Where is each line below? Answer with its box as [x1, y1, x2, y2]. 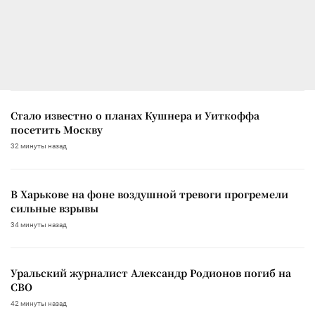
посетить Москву [11, 122, 103, 136]
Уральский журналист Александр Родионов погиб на [11, 265, 291, 280]
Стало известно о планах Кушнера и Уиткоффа [11, 108, 259, 122]
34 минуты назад [11, 220, 67, 229]
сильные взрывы [11, 200, 98, 215]
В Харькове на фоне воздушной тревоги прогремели [11, 186, 288, 201]
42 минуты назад [11, 299, 67, 307]
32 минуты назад [11, 141, 67, 150]
